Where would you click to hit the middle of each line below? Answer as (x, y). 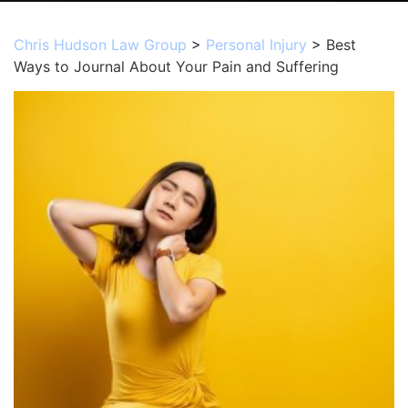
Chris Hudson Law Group (100, 45)
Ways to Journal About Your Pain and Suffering (176, 66)
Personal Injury (256, 45)
